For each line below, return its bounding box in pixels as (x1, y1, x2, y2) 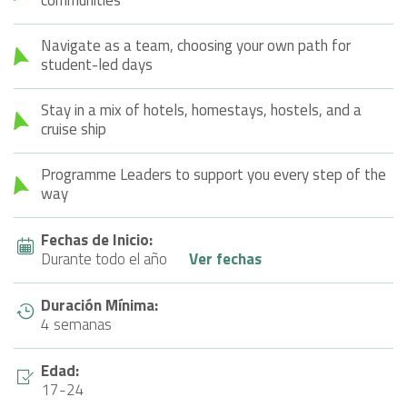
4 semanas (41, 312, 112, 336)
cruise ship (41, 116, 106, 141)
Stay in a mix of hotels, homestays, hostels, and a (41, 97, 362, 122)
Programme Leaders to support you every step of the (41, 162, 386, 186)
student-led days (41, 52, 153, 76)
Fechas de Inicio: (41, 227, 156, 252)
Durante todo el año (41, 246, 167, 271)
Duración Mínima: (41, 293, 162, 317)
